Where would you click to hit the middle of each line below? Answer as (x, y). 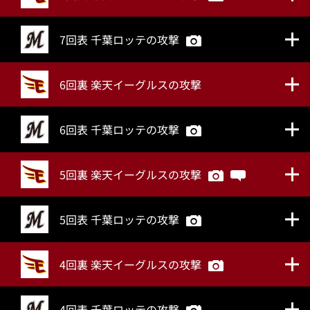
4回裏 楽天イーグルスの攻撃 (130, 264)
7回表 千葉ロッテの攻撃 (119, 39)
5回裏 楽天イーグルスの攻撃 (130, 174)
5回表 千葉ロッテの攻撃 (119, 219)
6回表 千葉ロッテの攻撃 (119, 129)
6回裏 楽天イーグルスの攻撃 (130, 84)
